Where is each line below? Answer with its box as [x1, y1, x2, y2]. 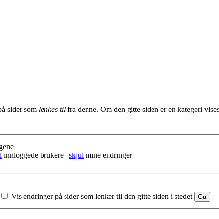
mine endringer [84, 151, 132, 159]
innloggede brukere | [2, 151, 69, 159]
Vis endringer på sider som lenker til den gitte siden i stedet [11, 192, 192, 200]
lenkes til [39, 105, 66, 114]
